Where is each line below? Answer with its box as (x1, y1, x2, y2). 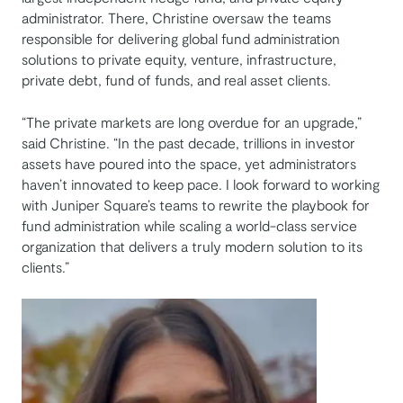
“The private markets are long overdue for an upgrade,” (22, 113, 362, 131)
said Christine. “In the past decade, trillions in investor (22, 134, 355, 152)
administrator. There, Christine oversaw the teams (22, 9, 331, 27)
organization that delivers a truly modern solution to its (22, 237, 363, 255)
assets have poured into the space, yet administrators (22, 155, 356, 173)
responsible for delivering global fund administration (22, 30, 340, 48)
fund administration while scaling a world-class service (22, 217, 357, 235)
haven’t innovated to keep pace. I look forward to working (22, 175, 380, 193)
